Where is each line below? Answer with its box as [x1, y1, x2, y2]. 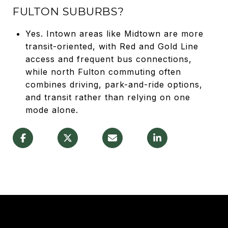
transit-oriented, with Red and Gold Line [25, 41, 198, 51]
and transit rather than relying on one [25, 92, 190, 102]
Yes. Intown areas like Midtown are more [25, 28, 204, 39]
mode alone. [25, 104, 78, 115]
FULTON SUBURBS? [13, 5, 124, 18]
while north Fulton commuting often [25, 66, 181, 77]
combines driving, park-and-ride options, [25, 79, 203, 90]
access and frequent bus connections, [25, 53, 192, 64]
